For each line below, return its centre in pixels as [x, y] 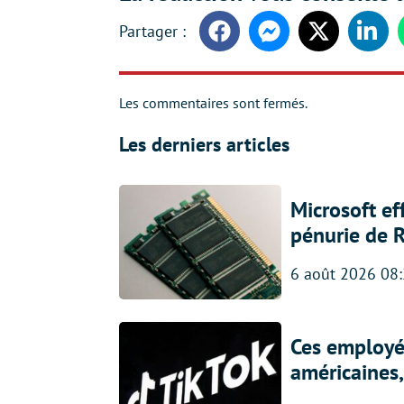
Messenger [301, 40]
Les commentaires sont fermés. [213, 103]
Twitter [338, 40]
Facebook [248, 40]
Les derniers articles [204, 144]
